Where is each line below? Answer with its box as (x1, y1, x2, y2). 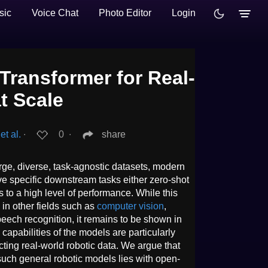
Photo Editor (99, 8, 151, 18)
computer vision (97, 200, 164, 211)
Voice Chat (32, 8, 78, 18)
